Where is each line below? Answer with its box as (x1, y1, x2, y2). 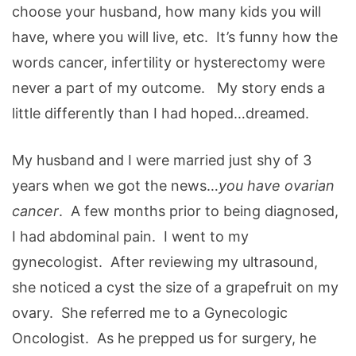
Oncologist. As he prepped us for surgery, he (12, 330, 316, 347)
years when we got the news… (12, 177, 219, 195)
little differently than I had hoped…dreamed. (12, 105, 309, 122)
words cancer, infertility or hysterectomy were (12, 54, 325, 72)
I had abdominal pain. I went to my (12, 228, 249, 246)
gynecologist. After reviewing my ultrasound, (12, 253, 318, 271)
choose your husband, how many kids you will (12, 3, 321, 21)
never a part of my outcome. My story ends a (12, 79, 325, 97)
